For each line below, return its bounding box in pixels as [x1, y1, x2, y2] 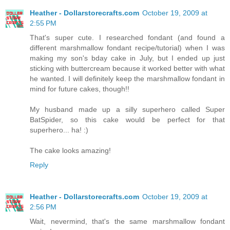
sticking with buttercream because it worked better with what [30, 64, 225, 73]
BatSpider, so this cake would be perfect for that [30, 116, 225, 124]
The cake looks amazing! [30, 146, 111, 155]
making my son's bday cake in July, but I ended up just [30, 54, 225, 63]
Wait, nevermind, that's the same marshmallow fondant [30, 217, 225, 226]
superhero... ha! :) [30, 126, 88, 135]
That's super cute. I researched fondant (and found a [30, 33, 225, 42]
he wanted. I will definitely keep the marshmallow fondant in [30, 74, 225, 83]
